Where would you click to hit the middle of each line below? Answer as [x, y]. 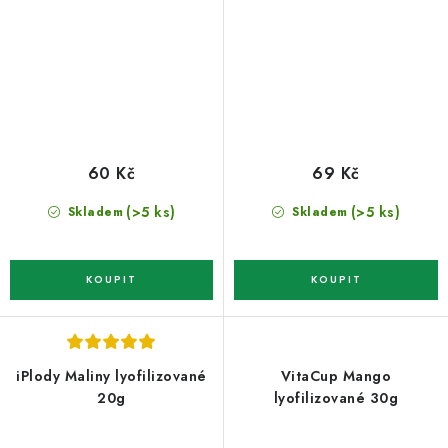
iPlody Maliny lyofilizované [111, 376]
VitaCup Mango [336, 376]
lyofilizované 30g [336, 398]
